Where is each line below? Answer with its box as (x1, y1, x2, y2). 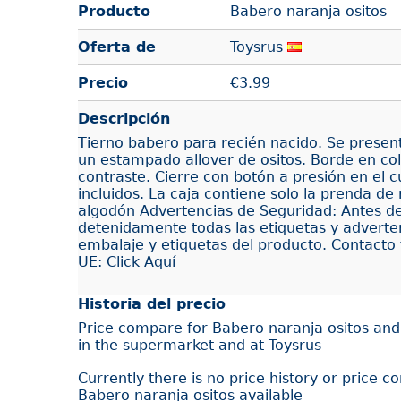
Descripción (78, 110, 170, 127)
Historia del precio (78, 295, 226, 312)
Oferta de (78, 38, 156, 55)
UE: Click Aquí (78, 253, 175, 270)
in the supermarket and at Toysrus (78, 337, 321, 354)
